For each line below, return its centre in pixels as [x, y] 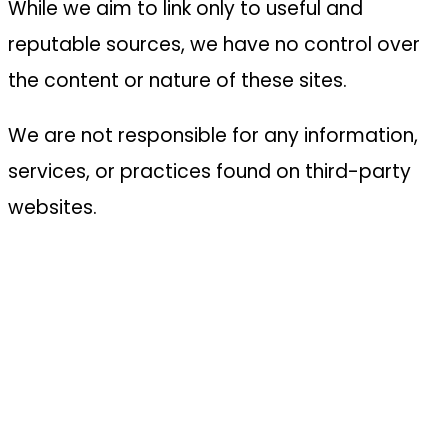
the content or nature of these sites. [177, 80]
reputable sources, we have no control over [214, 44]
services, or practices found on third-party [209, 171]
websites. [52, 207]
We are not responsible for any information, [213, 135]
